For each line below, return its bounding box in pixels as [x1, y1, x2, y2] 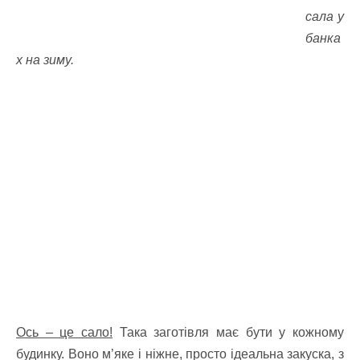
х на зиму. [16, 53, 74, 67]
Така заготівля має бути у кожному [112, 325, 344, 339]
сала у [305, 10, 344, 23]
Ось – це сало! [16, 325, 112, 339]
